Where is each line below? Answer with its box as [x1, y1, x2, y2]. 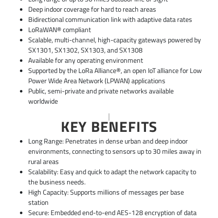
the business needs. [28, 177, 86, 188]
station [28, 197, 49, 208]
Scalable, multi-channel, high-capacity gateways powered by [28, 35, 201, 46]
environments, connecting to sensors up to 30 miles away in [28, 146, 201, 157]
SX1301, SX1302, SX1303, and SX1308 [28, 45, 143, 56]
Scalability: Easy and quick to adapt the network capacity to [28, 166, 196, 178]
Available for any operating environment [28, 55, 143, 66]
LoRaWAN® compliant [28, 24, 91, 36]
